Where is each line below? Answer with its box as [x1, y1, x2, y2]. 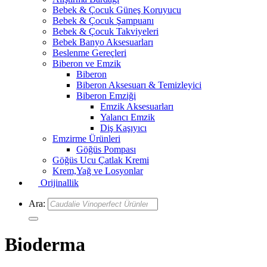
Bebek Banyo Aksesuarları [52, 37, 153, 47]
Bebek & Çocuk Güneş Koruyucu [52, 5, 181, 15]
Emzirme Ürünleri [52, 133, 120, 144]
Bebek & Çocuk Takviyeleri [52, 26, 159, 36]
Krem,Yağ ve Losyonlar [52, 166, 143, 176]
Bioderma [5, 234, 85, 256]
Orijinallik [41, 178, 79, 188]
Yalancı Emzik [100, 112, 155, 122]
